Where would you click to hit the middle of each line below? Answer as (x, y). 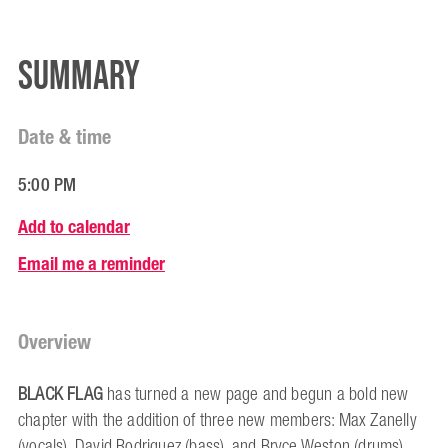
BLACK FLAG (63, 394)
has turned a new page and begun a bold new (258, 394)
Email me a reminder (91, 263)
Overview (54, 342)
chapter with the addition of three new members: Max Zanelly (217, 420)
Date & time (64, 137)
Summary (79, 77)
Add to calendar (74, 226)
